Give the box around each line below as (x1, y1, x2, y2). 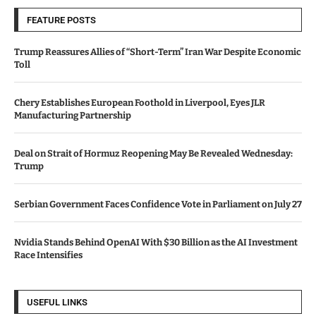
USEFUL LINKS (27, 296, 87, 308)
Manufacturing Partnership (14, 109, 131, 121)
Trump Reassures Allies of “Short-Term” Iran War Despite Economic (14, 46, 301, 57)
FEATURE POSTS (27, 14, 96, 25)
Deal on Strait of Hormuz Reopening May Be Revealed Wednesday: (14, 147, 293, 159)
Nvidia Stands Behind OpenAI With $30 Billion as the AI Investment (14, 236, 298, 248)
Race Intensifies (14, 249, 83, 260)
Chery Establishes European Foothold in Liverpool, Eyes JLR (14, 97, 265, 108)
